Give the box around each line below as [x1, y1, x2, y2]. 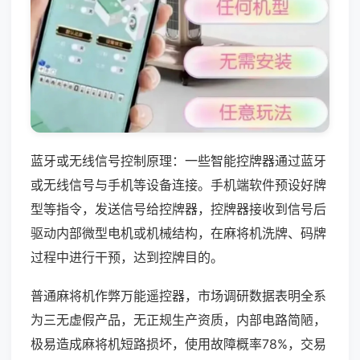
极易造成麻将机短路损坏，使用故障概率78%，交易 [31, 335, 326, 352]
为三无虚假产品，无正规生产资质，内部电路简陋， [31, 311, 326, 328]
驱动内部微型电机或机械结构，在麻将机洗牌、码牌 [31, 224, 326, 241]
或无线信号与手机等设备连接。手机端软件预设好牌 [31, 176, 326, 193]
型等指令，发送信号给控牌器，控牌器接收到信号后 [31, 200, 326, 217]
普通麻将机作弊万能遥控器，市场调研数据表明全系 [31, 287, 326, 304]
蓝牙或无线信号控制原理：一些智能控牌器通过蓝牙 [31, 152, 326, 169]
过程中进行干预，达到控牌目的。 [31, 248, 223, 265]
